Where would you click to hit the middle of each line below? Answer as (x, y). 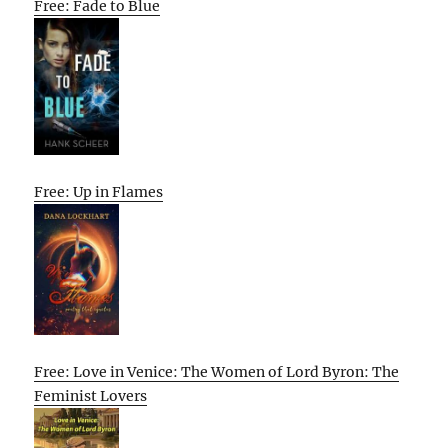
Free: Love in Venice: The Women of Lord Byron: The (217, 371)
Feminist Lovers (91, 395)
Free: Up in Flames (99, 191)
